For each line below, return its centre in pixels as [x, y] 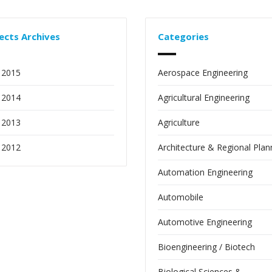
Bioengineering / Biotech [206, 247]
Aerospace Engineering [203, 73]
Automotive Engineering [205, 222]
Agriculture [179, 122]
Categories [183, 36]
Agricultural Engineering [204, 97]
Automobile [181, 197]
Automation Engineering [205, 172]
